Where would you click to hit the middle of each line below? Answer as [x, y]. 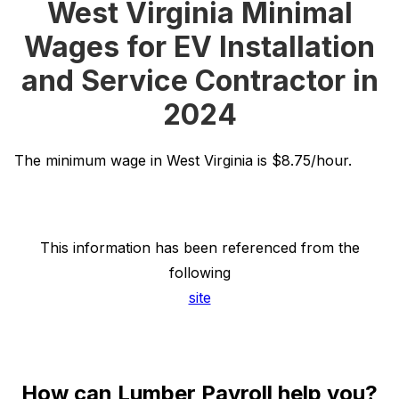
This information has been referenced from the [199, 248]
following [199, 273]
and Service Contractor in [199, 81]
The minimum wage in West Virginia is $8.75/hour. [183, 160]
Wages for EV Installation [199, 47]
